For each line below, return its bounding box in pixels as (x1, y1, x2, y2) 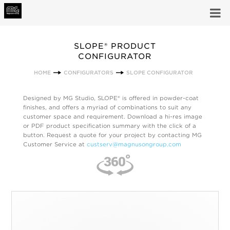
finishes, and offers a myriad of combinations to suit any (23, 104, 191, 111)
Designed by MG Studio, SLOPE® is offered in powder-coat (23, 95, 199, 102)
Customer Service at (23, 141, 87, 148)
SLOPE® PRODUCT (73, 42, 156, 51)
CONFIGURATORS (64, 69, 114, 75)
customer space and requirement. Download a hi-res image (23, 113, 202, 120)
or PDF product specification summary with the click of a (23, 123, 196, 129)
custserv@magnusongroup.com (86, 141, 181, 148)
